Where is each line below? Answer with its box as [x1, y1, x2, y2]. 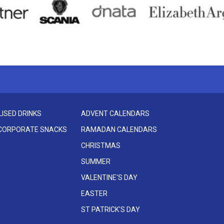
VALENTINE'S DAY [81, 173, 138, 182]
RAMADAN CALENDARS [81, 125, 157, 134]
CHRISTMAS [81, 141, 121, 150]
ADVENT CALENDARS [81, 109, 150, 118]
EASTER [81, 189, 108, 198]
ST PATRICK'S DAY [81, 205, 140, 214]
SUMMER [81, 157, 111, 166]
